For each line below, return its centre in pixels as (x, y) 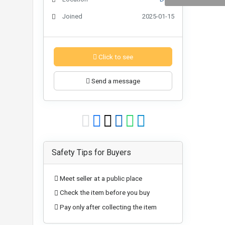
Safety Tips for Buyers (91, 152)
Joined (72, 16)
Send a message (115, 81)
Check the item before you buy (105, 193)
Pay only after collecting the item (108, 207)
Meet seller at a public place (101, 178)
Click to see (115, 57)
